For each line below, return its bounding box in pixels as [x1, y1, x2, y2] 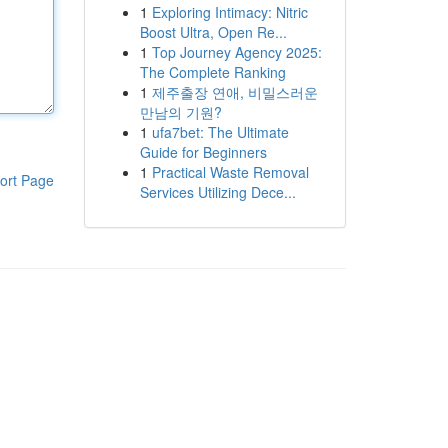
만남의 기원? [139, 102, 222, 122]
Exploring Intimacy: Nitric [151, 2, 308, 22]
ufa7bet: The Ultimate [151, 122, 289, 142]
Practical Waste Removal [151, 162, 309, 182]
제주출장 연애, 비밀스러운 [151, 82, 318, 102]
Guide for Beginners [139, 142, 267, 162]
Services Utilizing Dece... [139, 182, 296, 202]
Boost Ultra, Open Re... [139, 22, 287, 42]
